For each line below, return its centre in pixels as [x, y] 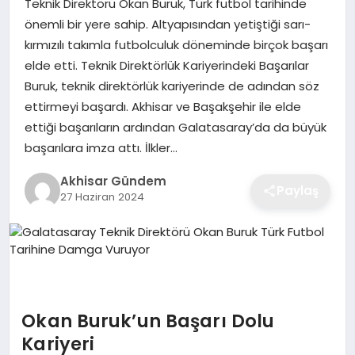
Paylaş [298, 190]
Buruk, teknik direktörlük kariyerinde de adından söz [172, 86]
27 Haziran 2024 [102, 197]
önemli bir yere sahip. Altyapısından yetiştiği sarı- [167, 24]
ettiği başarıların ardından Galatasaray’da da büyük [175, 127]
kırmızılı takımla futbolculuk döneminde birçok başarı [176, 44]
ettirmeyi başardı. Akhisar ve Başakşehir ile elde [162, 106]
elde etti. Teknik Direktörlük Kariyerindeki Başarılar [166, 65]
